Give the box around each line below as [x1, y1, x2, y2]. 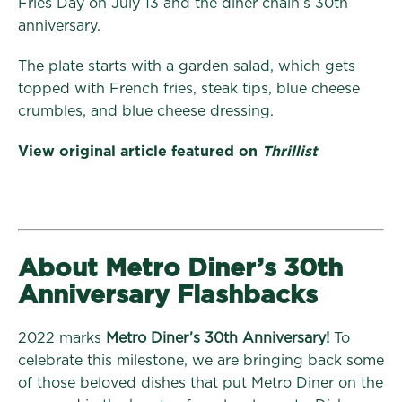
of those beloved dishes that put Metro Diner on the [18, 375, 383, 390]
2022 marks [18, 330, 106, 345]
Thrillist [262, 144, 318, 159]
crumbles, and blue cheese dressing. [18, 103, 274, 118]
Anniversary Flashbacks [18, 283, 318, 309]
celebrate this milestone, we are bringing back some [18, 353, 384, 368]
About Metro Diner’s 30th [18, 256, 343, 282]
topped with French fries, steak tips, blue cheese [18, 81, 360, 96]
